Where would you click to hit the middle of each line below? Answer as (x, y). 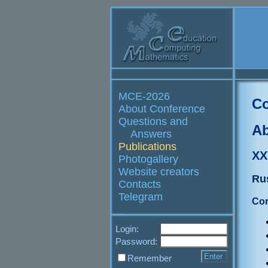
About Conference (162, 109)
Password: (138, 241)
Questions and (153, 121)
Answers (151, 134)
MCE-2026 (144, 96)
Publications (147, 147)
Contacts (140, 184)
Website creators (159, 172)
